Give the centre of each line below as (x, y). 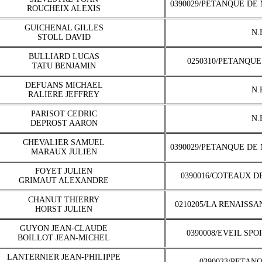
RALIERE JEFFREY (64, 94)
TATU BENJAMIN (64, 66)
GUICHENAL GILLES (64, 28)
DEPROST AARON (64, 123)
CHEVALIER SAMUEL (64, 142)
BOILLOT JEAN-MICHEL (64, 238)
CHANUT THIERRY (64, 200)
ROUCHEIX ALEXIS (64, 8)
